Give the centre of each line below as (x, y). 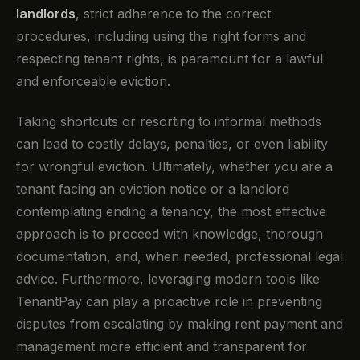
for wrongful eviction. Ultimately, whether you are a (174, 167)
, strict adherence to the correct (173, 13)
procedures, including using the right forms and (161, 36)
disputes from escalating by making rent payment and (180, 324)
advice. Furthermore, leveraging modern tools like (168, 279)
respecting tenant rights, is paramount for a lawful (170, 58)
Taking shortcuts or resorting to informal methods (169, 122)
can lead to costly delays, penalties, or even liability (172, 144)
